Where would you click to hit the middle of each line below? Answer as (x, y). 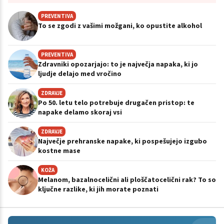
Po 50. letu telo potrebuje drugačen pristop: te (116, 103)
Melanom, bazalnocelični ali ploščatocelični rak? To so (127, 180)
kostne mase (59, 151)
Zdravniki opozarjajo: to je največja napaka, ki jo (118, 64)
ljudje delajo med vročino (80, 74)
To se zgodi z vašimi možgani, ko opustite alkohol (120, 26)
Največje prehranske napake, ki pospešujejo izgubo (122, 141)
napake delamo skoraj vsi (80, 112)
